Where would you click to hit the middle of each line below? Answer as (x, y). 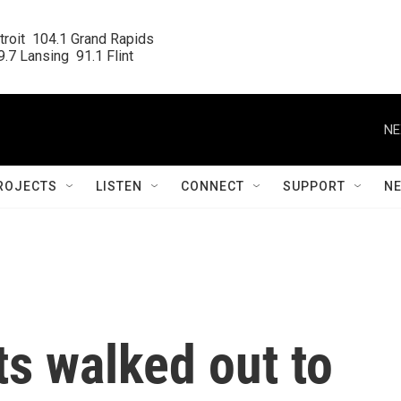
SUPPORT (314, 186)
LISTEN (119, 186)
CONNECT (213, 186)
